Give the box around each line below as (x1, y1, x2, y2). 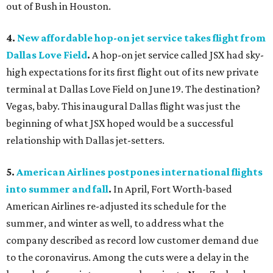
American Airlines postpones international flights (16, 166, 263, 179)
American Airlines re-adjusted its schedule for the (6, 200, 226, 213)
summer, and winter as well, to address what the (6, 217, 224, 230)
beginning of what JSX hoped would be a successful (6, 117, 233, 130)
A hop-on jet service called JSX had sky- (90, 49, 264, 62)
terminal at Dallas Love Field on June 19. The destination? (6, 83, 260, 96)
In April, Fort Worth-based (113, 183, 232, 196)
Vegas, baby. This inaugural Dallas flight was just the (6, 100, 240, 113)
